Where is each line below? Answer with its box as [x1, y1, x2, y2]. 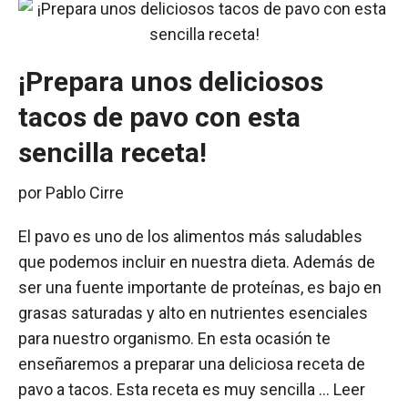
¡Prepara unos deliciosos [18, 66, 323, 97]
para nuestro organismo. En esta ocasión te [18, 329, 331, 348]
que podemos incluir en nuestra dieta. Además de [18, 252, 375, 271]
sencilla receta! [18, 137, 207, 168]
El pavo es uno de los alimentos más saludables [18, 227, 362, 246]
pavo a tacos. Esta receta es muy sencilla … [18, 380, 333, 399]
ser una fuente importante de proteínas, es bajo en [18, 278, 382, 297]
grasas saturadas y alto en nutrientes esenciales [18, 303, 368, 322]
